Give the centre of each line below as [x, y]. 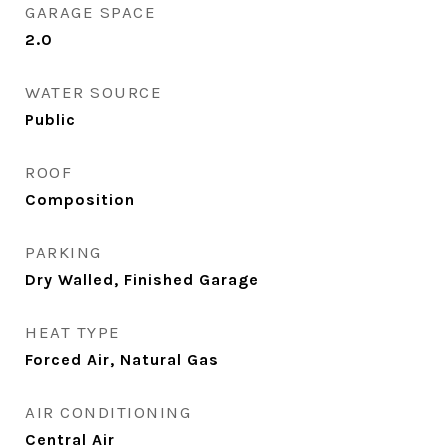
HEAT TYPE [73, 332]
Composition [80, 199]
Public [50, 119]
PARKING [63, 252]
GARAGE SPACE [90, 12]
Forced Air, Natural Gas [122, 359]
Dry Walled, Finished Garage [142, 279]
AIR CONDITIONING [108, 412]
